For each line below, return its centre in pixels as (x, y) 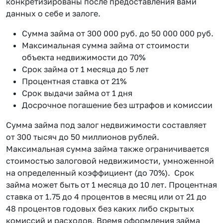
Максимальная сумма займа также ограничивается (108, 149)
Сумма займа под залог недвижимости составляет (106, 125)
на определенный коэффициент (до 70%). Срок (100, 173)
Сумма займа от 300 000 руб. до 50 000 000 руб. (118, 33)
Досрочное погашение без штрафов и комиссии (117, 105)
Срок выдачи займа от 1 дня (77, 93)
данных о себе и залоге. (53, 13)
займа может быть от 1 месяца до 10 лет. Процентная (111, 185)
